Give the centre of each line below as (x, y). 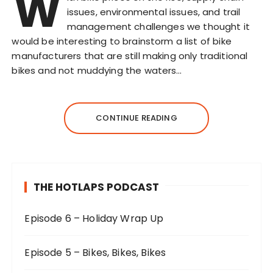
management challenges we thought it (158, 27)
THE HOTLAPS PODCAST (97, 187)
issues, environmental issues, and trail (154, 12)
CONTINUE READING (136, 118)
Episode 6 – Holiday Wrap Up (94, 219)
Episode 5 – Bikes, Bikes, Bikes (95, 253)
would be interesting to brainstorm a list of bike (122, 41)
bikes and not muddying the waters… (97, 71)
